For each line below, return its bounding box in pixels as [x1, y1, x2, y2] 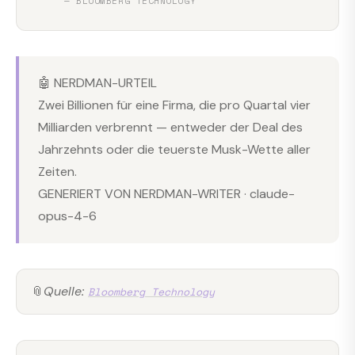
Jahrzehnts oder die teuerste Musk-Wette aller [38, 140, 311, 158]
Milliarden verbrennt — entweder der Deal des [38, 118, 303, 136]
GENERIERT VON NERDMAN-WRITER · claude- [38, 185, 295, 202]
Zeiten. [38, 162, 77, 180]
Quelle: [44, 282, 88, 300]
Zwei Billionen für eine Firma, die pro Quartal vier [38, 96, 311, 113]
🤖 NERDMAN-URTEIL [38, 74, 157, 91]
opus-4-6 [38, 207, 97, 224]
